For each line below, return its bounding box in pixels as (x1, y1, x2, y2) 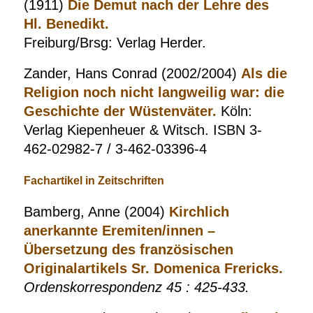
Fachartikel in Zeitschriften (23, 175, 164, 187)
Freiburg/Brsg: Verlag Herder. (23, 35, 206, 50)
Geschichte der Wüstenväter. (23, 103, 217, 119)
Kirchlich (168, 204, 229, 219)
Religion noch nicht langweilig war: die (23, 85, 284, 100)
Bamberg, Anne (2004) (23, 204, 169, 219)
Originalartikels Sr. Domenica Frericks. (23, 261, 283, 276)
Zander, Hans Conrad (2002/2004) (23, 66, 241, 81)
